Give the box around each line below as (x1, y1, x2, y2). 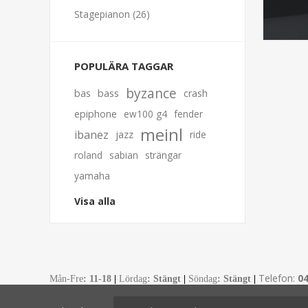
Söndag (188, 274, 217, 285)
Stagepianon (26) (74, 8, 150, 21)
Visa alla (74, 195, 115, 208)
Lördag (119, 274, 147, 285)
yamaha (74, 169, 110, 183)
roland (74, 148, 102, 162)
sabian (109, 148, 138, 162)
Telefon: (258, 272, 298, 285)
